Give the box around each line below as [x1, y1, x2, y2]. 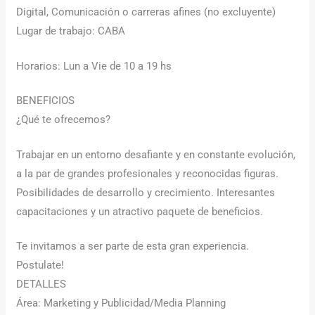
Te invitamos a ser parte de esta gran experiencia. [16, 240, 250, 253]
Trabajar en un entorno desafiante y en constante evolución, [16, 148, 296, 161]
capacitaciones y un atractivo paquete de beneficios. [16, 205, 264, 218]
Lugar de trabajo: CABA [16, 25, 126, 38]
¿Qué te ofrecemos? [16, 113, 111, 127]
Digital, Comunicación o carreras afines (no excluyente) [16, 6, 276, 19]
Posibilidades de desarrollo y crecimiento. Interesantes [16, 186, 276, 199]
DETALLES [16, 278, 67, 291]
